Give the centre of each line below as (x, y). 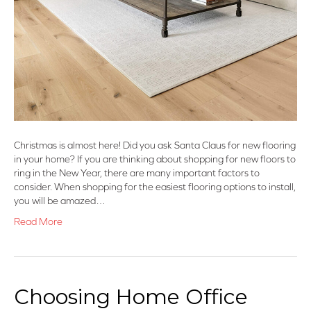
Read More (38, 222)
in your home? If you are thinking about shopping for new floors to (155, 159)
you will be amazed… (60, 201)
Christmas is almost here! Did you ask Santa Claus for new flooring (155, 145)
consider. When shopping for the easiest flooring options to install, (155, 187)
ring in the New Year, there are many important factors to (137, 173)
